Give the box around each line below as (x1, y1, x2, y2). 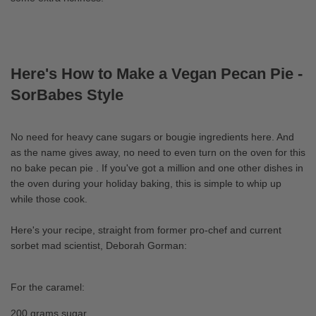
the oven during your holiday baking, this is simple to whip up (11, 178, 281, 190)
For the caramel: (11, 281, 85, 293)
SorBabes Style (11, 86, 123, 104)
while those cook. (11, 193, 87, 205)
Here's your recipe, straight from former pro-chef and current (11, 224, 281, 236)
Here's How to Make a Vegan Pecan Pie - (11, 65, 303, 83)
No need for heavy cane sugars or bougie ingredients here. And (11, 131, 294, 143)
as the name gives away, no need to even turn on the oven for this (11, 147, 305, 159)
